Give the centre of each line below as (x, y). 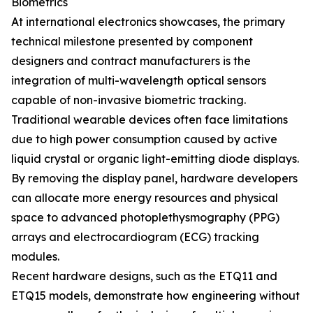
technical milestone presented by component (132, 41)
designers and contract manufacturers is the (131, 61)
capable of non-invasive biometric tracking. (129, 100)
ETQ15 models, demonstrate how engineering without (155, 296)
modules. (35, 256)
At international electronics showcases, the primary (148, 22)
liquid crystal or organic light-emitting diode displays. (155, 159)
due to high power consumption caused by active (144, 139)
